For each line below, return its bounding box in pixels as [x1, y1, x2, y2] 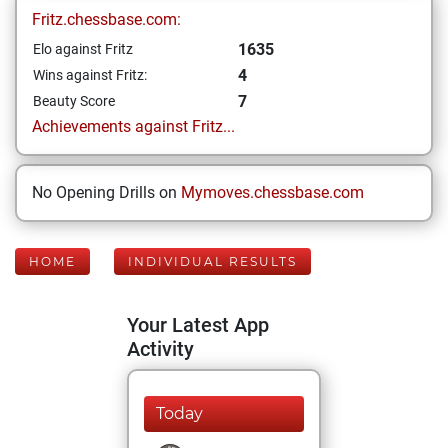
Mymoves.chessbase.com [181, 183, 364, 202]
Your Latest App [127, 313, 269, 337]
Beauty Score [33, 93, 115, 109]
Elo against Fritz [33, 41, 133, 57]
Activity [127, 337, 194, 361]
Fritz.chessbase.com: [32, 10, 181, 29]
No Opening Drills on [32, 183, 181, 202]
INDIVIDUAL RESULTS [128, 254, 297, 269]
